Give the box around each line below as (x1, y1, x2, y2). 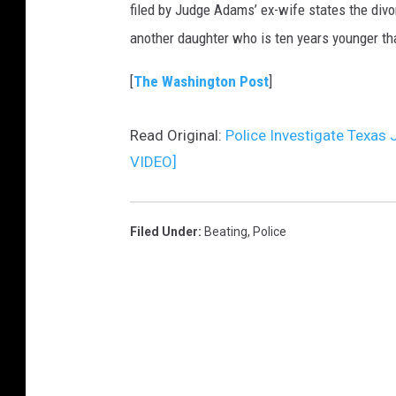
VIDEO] (130, 153, 177, 171)
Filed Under (130, 225, 198, 239)
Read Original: (130, 126, 225, 144)
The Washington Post (133, 72, 269, 90)
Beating (204, 225, 247, 239)
